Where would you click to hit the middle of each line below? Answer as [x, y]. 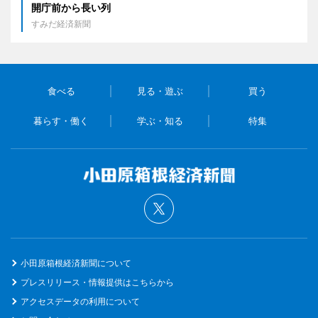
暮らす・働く [61, 120]
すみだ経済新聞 [61, 23]
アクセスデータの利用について [80, 301]
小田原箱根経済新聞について [76, 263]
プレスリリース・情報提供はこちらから [97, 282]
